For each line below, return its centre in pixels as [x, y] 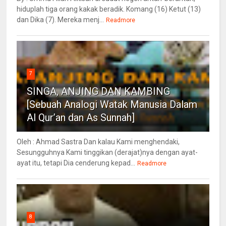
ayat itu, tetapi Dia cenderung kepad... [76, 163]
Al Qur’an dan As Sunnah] [81, 117]
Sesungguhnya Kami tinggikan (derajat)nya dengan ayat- [107, 152]
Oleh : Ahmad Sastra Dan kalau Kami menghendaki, [98, 142]
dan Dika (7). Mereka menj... [61, 19]
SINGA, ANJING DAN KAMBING [99, 91]
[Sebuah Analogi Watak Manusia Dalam [112, 104]
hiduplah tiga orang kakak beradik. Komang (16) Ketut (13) [109, 9]
